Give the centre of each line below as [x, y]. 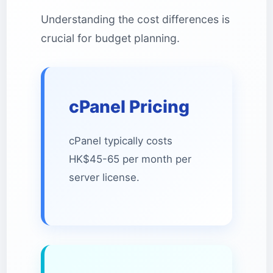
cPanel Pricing [129, 107]
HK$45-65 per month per [130, 159]
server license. [104, 177]
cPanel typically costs [121, 141]
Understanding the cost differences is [135, 19]
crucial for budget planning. [110, 38]
